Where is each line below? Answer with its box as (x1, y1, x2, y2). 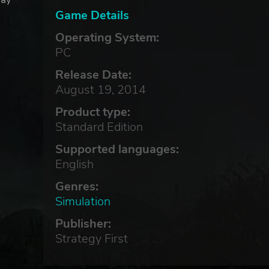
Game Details (55, 7, 129, 23)
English (55, 156, 94, 172)
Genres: (55, 178, 98, 195)
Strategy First (55, 230, 128, 247)
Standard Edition (55, 118, 143, 135)
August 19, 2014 (55, 81, 146, 98)
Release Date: (55, 66, 131, 83)
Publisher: (55, 215, 111, 232)
